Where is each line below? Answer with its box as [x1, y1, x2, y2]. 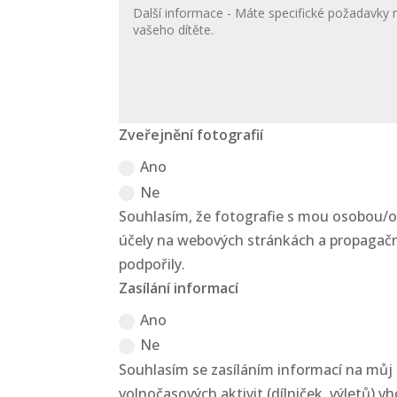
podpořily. [119, 253, 186, 274]
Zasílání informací [119, 277, 239, 298]
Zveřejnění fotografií [119, 125, 264, 145]
